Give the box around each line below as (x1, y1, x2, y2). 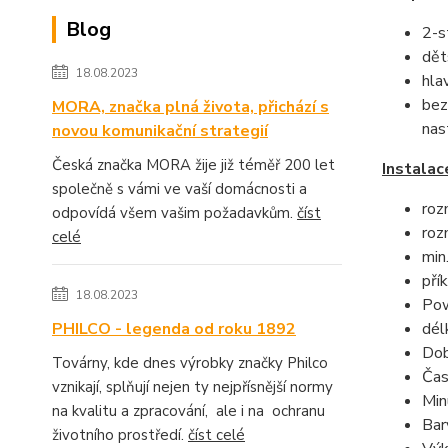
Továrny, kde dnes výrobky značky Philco (52, 353, 328, 374)
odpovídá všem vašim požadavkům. (52, 203, 297, 224)
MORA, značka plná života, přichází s (52, 96, 329, 119)
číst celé (188, 425, 245, 446)
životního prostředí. (52, 425, 188, 446)
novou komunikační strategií (52, 120, 268, 143)
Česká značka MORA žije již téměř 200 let (52, 155, 335, 176)
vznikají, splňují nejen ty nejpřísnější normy (52, 377, 333, 398)
